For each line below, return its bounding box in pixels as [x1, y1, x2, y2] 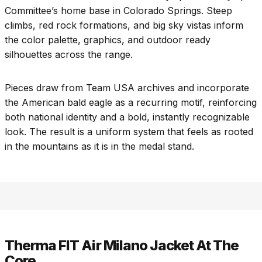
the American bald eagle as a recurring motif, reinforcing [5, 96, 257, 108]
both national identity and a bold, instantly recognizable [5, 111, 250, 123]
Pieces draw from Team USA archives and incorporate [5, 81, 249, 94]
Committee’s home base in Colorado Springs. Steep [5, 4, 232, 16]
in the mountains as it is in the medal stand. [5, 140, 194, 152]
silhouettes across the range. [5, 48, 133, 60]
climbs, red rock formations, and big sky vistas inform [5, 19, 243, 31]
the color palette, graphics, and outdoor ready [5, 33, 211, 46]
